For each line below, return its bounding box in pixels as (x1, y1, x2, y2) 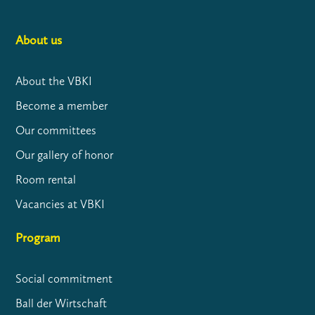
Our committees (15, 123, 97, 138)
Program (15, 230, 60, 246)
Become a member (15, 98, 108, 113)
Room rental (15, 172, 77, 187)
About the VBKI (15, 74, 93, 89)
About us (15, 32, 63, 49)
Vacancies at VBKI (15, 197, 105, 212)
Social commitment (15, 271, 113, 286)
